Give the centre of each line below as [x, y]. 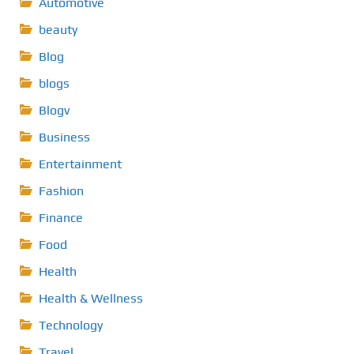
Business [64, 137]
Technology [71, 325]
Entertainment [80, 164]
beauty [58, 29]
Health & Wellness [91, 298]
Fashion [61, 190]
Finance [61, 217]
